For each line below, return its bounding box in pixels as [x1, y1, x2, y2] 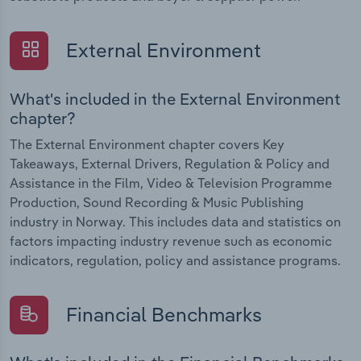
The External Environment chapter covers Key [10, 135, 284, 152]
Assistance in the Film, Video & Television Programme [10, 174, 332, 191]
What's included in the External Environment [10, 88, 340, 109]
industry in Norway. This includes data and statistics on [10, 213, 341, 230]
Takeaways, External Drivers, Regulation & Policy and [10, 155, 330, 172]
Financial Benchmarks [61, 301, 262, 326]
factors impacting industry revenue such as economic [10, 232, 332, 249]
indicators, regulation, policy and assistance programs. [10, 251, 341, 268]
